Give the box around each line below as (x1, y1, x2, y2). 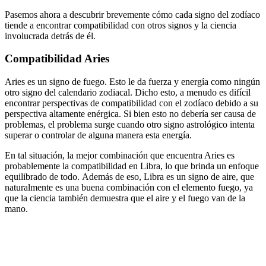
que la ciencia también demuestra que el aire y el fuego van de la (5, 193, 245, 204)
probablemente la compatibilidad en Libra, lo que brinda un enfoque (5, 161, 259, 172)
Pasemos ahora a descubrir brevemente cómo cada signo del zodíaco (5, 9, 260, 20)
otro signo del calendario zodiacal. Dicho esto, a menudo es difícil (5, 87, 251, 98)
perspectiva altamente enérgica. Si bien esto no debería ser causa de (5, 109, 256, 119)
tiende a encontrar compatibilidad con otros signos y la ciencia (5, 20, 236, 30)
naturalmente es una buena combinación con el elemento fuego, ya (5, 182, 253, 193)
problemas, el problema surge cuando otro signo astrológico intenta (5, 119, 255, 130)
